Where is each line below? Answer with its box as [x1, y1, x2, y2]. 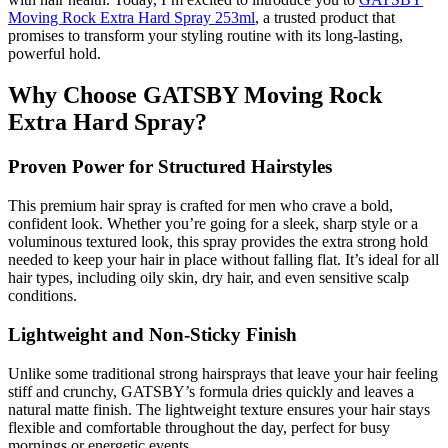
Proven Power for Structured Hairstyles [8, 156, 332, 178]
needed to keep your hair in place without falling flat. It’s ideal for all [8, 251, 439, 269]
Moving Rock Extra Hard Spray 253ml [8, 8, 255, 26]
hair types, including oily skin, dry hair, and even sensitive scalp [8, 269, 409, 287]
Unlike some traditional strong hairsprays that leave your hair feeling [8, 364, 438, 382]
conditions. [8, 287, 77, 305]
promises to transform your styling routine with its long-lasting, [8, 26, 403, 44]
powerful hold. [8, 44, 101, 62]
